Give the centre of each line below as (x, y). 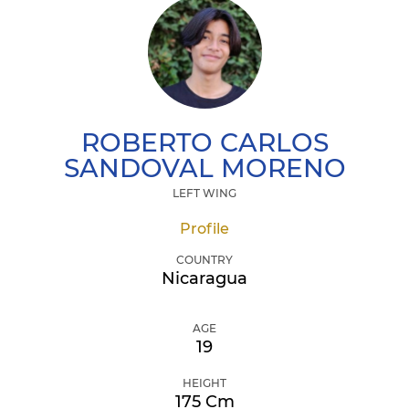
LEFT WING (204, 193)
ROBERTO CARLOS (204, 142)
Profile (204, 229)
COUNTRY (204, 260)
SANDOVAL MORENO (204, 168)
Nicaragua (204, 278)
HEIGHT (204, 383)
